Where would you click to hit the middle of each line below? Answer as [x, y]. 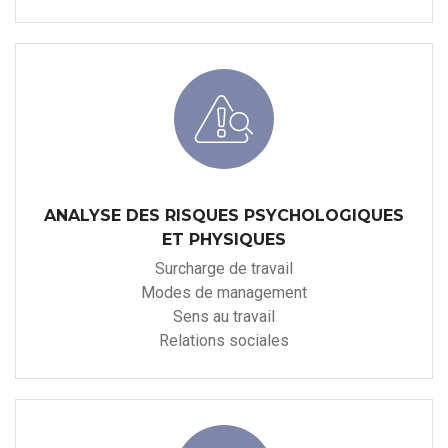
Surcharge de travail [224, 268]
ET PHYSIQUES [224, 239]
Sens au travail [224, 316]
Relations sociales [224, 340]
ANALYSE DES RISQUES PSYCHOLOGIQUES [224, 215]
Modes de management [224, 292]
